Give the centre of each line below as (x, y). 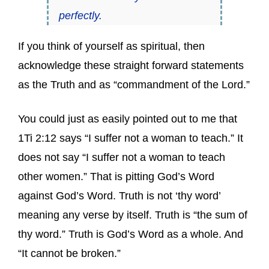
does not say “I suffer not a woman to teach (122, 157)
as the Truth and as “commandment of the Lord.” (134, 84)
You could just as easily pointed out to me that (128, 119)
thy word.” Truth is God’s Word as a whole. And (131, 234)
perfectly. (80, 15)
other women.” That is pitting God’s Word (116, 176)
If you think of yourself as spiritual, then (111, 46)
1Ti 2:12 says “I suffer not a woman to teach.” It (131, 138)
